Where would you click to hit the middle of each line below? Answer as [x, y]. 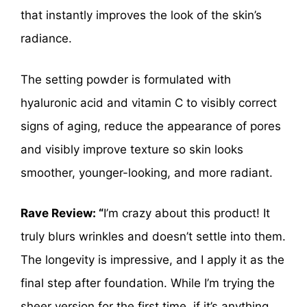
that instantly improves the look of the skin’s [141, 15]
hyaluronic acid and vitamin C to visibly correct [149, 102]
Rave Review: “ [62, 213]
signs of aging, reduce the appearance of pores [151, 126]
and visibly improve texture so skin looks [132, 149]
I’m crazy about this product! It [187, 213]
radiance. [46, 39]
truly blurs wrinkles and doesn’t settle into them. [153, 237]
